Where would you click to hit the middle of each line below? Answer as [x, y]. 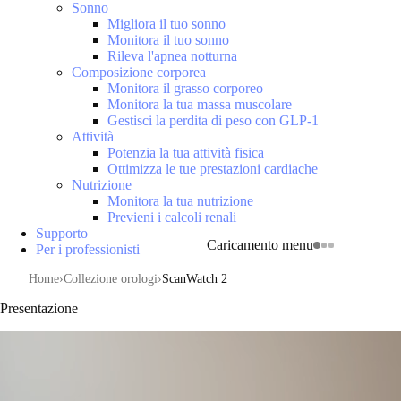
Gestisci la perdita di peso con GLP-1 [213, 120]
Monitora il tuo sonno [168, 40]
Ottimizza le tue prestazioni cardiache [213, 169]
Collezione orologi [111, 279]
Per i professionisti [88, 249]
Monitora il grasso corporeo [185, 88]
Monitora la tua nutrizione [180, 201]
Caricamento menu [260, 244]
